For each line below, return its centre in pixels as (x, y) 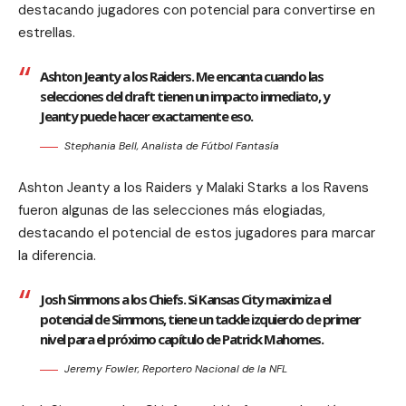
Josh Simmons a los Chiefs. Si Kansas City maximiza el (185, 300)
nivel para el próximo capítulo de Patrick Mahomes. (181, 339)
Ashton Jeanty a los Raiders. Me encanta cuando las (181, 77)
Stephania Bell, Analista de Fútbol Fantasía (172, 146)
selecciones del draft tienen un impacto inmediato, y (184, 97)
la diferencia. (57, 256)
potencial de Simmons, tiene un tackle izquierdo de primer (200, 319)
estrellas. (47, 33)
